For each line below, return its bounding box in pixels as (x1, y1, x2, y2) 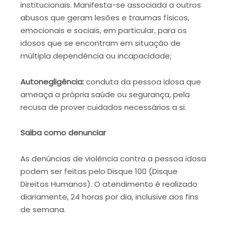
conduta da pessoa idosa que (84, 76, 201, 87)
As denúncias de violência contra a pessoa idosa (20, 153, 206, 164)
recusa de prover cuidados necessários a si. (20, 101, 186, 112)
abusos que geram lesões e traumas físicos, (20, 12, 189, 23)
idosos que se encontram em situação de (20, 38, 181, 49)
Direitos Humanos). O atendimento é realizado (20, 178, 197, 189)
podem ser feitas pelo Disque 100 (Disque (20, 165, 178, 177)
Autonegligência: (20, 76, 84, 87)
